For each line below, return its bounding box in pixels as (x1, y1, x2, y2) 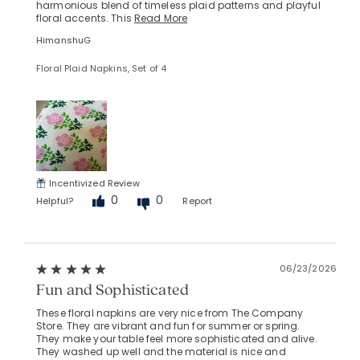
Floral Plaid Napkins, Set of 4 (36, 61, 167, 75)
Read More (133, 10, 188, 25)
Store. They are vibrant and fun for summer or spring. (36, 318, 301, 333)
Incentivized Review (49, 176, 140, 190)
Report (182, 194, 213, 208)
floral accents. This (36, 10, 134, 25)
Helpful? (36, 194, 74, 208)
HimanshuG (36, 33, 92, 47)
